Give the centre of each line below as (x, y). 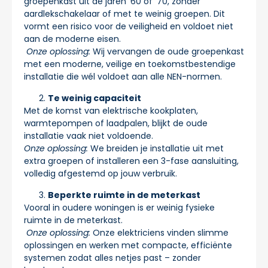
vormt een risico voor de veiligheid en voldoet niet (129, 26)
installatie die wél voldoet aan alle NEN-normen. (123, 76)
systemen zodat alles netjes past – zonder (112, 258)
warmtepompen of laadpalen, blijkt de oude (116, 123)
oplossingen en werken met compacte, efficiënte (128, 245)
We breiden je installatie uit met (156, 148)
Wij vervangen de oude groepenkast (167, 51)
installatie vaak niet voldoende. (89, 135)
